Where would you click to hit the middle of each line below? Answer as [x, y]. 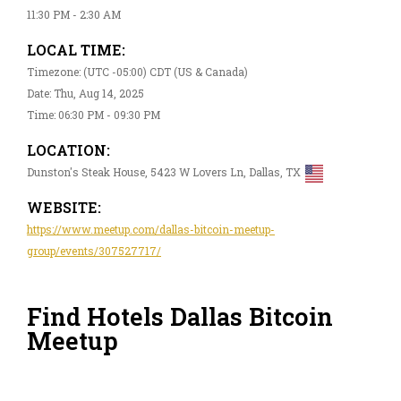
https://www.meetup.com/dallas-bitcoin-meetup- [151, 229]
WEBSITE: [64, 207]
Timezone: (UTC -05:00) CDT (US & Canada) [137, 71]
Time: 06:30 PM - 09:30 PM [94, 114]
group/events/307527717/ [94, 250]
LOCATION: [68, 149]
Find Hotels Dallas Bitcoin [180, 317]
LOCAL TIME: [76, 49]
